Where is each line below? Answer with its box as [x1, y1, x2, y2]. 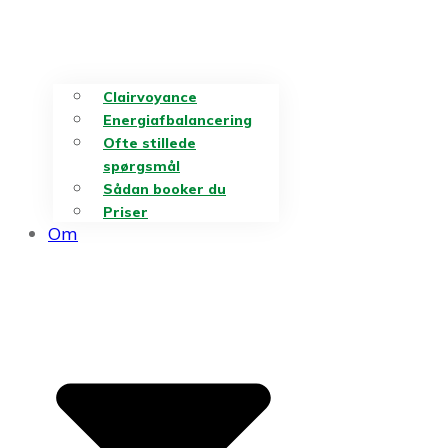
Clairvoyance [103, 87, 197, 106]
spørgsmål [103, 156, 180, 175]
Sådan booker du [103, 179, 226, 198]
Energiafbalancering [103, 110, 252, 129]
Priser [103, 202, 148, 221]
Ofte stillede [103, 133, 196, 152]
